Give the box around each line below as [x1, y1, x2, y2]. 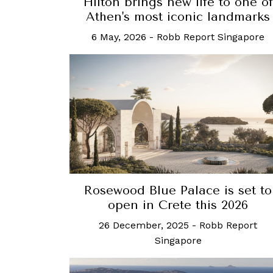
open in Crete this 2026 [108, 197, 248, 212]
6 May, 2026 [91, 31, 146, 43]
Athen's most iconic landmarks [86, 10, 270, 24]
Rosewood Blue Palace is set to [84, 183, 272, 197]
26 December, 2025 [99, 219, 189, 231]
